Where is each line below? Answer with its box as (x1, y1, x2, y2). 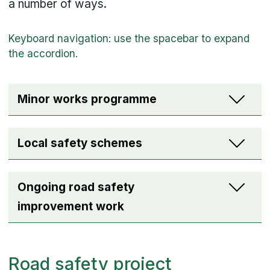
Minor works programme (17, 92, 157, 107)
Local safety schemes (17, 136, 143, 151)
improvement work (17, 199, 125, 214)
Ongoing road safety (17, 180, 135, 195)
